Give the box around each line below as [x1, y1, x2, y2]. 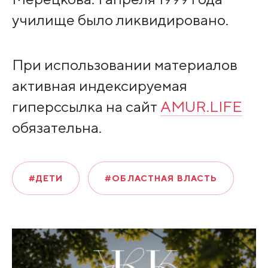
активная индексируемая [11, 76, 187, 95]
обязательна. [11, 118, 102, 136]
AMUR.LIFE [160, 97, 242, 115]
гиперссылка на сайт [11, 97, 160, 115]
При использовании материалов [11, 55, 237, 74]
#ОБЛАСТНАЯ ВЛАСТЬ [105, 173, 218, 183]
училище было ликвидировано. [11, 11, 229, 29]
